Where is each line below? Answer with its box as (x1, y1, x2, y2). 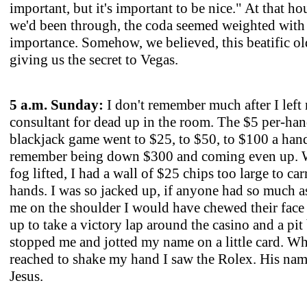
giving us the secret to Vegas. (10, 51, 178, 68)
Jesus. (10, 267, 43, 284)
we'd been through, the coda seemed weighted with (10, 16, 305, 34)
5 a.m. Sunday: (10, 96, 107, 113)
